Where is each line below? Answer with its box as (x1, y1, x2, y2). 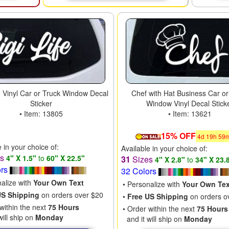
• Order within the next (123, 203, 197, 214)
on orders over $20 (39, 189, 104, 200)
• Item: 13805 (19, 108, 63, 119)
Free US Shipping (127, 191, 189, 201)
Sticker (30, 98, 53, 108)
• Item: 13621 (168, 108, 212, 119)
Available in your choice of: (121, 143, 208, 153)
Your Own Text (33, 177, 84, 188)
